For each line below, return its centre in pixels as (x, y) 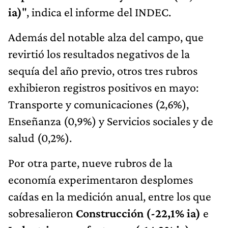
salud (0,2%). (40, 137)
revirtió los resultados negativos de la (99, 53)
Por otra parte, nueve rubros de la (90, 162)
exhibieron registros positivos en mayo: (103, 87)
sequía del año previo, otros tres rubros (103, 70)
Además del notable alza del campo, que (106, 37)
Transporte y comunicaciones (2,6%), (98, 104)
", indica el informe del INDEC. (96, 12)
